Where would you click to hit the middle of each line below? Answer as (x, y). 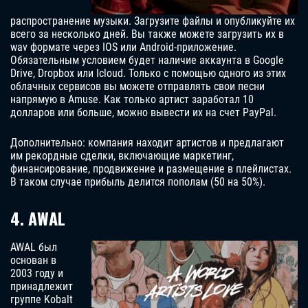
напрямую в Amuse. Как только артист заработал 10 (132, 100)
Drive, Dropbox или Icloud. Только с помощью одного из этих (148, 74)
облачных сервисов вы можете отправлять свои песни (137, 87)
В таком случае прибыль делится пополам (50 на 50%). (138, 182)
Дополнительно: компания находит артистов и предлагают (147, 143)
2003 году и (37, 274)
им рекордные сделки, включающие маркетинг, (122, 156)
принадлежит (42, 287)
